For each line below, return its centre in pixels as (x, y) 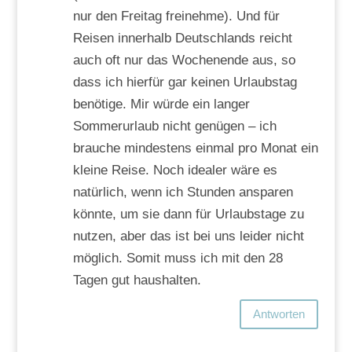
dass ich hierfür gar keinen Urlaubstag (185, 82)
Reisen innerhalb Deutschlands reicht (182, 38)
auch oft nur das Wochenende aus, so (184, 60)
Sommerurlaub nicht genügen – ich (174, 126)
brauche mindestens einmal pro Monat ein (195, 148)
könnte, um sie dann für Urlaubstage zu (188, 214)
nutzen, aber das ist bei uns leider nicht (188, 236)
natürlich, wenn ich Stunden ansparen (183, 192)
